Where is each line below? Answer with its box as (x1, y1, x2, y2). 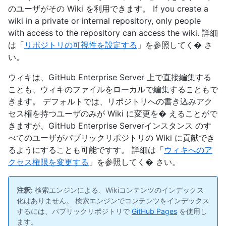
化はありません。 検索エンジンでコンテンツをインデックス (17, 196, 209, 205)
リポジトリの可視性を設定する (24, 40, 137, 50)
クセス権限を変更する (8, 157, 89, 167)
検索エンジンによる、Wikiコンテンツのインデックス (33, 186, 204, 194)
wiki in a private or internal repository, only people (8, 16, 201, 26)
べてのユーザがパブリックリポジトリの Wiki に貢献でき (8, 133, 215, 143)
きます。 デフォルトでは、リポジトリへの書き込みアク (8, 96, 212, 106)
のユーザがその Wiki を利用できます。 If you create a (8, 4, 208, 14)
